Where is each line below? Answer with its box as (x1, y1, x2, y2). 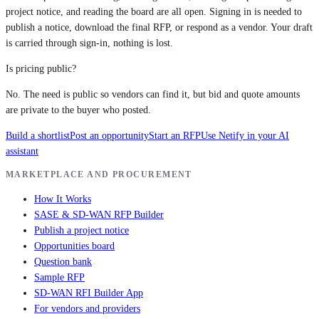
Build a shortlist (6, 130, 70, 142)
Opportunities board (34, 241, 115, 252)
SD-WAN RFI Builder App (34, 288, 143, 299)
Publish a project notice (34, 225, 129, 236)
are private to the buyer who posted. (6, 105, 151, 116)
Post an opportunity (70, 130, 149, 142)
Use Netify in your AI (201, 130, 289, 142)
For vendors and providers (34, 303, 140, 315)
